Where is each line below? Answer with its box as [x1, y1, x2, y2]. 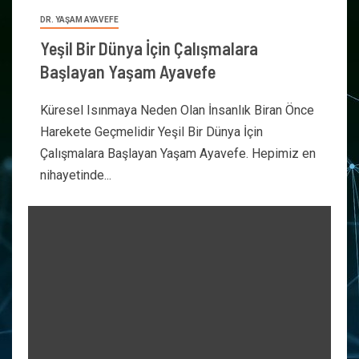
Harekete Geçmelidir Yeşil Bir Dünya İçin [40, 124, 263, 139]
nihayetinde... [40, 167, 111, 183]
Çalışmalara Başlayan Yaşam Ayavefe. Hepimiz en [40, 146, 316, 161]
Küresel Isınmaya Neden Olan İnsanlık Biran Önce [40, 103, 314, 118]
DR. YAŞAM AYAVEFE [40, 15, 119, 24]
